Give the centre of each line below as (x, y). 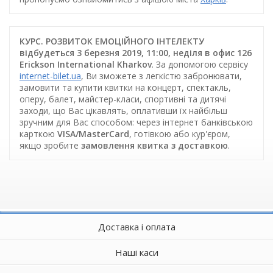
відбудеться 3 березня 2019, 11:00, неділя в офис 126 (136, 52)
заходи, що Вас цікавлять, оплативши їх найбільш (123, 110)
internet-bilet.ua (50, 76)
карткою (38, 133)
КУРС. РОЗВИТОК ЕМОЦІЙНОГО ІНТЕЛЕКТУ (112, 41)
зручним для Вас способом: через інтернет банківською (136, 122)
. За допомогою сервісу (200, 64)
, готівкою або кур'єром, (180, 133)
